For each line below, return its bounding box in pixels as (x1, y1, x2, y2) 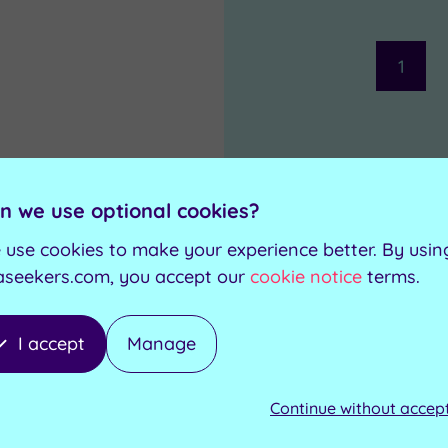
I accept (18, 332, 85, 355)
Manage (127, 332, 196, 355)
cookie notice (250, 265, 362, 288)
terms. (367, 265, 420, 288)
